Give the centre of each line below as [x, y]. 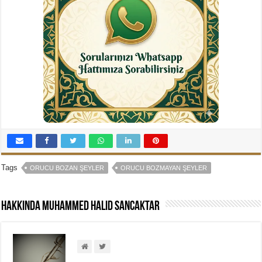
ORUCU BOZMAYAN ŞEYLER [164, 168]
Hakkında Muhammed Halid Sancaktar [81, 207]
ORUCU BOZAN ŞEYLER [67, 168]
